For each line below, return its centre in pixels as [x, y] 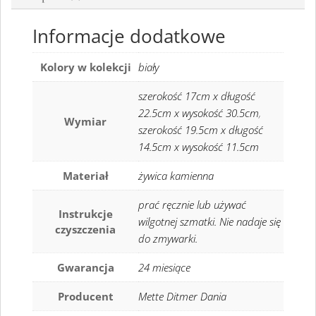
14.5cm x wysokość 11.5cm [199, 147]
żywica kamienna [176, 176]
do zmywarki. [168, 239]
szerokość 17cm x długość [197, 96]
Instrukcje [85, 214]
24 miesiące [164, 268]
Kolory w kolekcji [85, 67]
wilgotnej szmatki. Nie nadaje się [209, 222]
